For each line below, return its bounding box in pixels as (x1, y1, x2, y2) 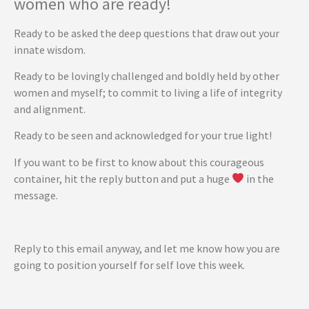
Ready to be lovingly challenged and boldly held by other (14, 68, 279, 83)
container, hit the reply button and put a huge (14, 171, 232, 186)
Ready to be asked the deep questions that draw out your (14, 26, 279, 40)
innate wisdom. (14, 42, 86, 57)
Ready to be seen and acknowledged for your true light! (14, 128, 272, 143)
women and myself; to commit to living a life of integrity (14, 85, 282, 99)
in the (244, 171, 275, 186)
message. (14, 188, 60, 202)
